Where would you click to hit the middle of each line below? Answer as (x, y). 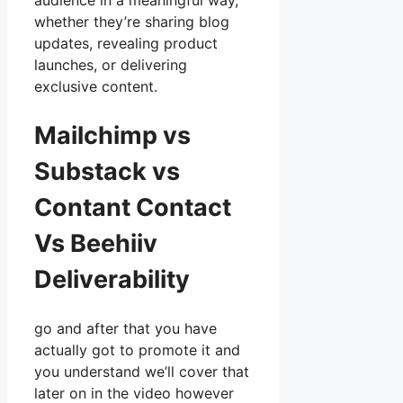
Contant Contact (133, 207)
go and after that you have (125, 329)
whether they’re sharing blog (132, 22)
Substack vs (107, 171)
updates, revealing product (126, 44)
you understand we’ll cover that (142, 372)
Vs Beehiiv (96, 243)
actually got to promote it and (137, 350)
